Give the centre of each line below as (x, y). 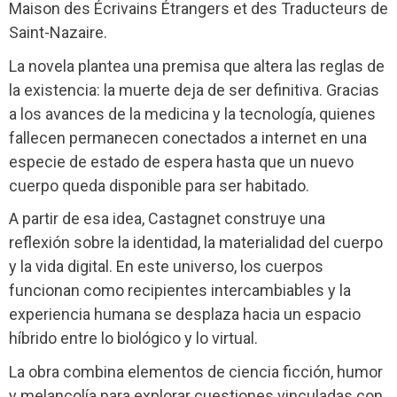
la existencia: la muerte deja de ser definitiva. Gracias (194, 90)
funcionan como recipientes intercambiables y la (180, 291)
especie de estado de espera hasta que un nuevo (181, 161)
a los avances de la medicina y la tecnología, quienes (192, 113)
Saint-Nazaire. (58, 32)
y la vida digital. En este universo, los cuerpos (166, 267)
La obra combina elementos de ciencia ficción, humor (196, 372)
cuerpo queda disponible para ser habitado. (159, 185)
